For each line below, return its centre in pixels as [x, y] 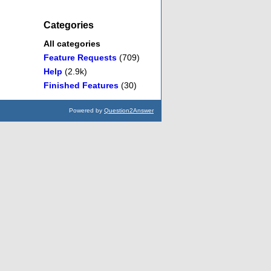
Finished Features [81, 86]
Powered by [87, 111]
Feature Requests [80, 58]
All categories [72, 44]
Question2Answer [129, 111]
